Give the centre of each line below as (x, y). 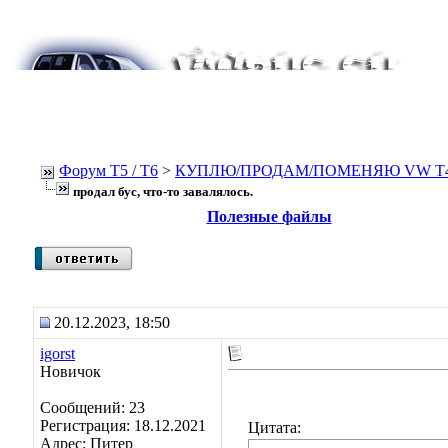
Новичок (70, 371)
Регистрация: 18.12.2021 (123, 425)
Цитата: (274, 427)
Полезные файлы (269, 216)
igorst (57, 353)
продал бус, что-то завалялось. (163, 191)
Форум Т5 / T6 (108, 170)
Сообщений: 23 (92, 407)
